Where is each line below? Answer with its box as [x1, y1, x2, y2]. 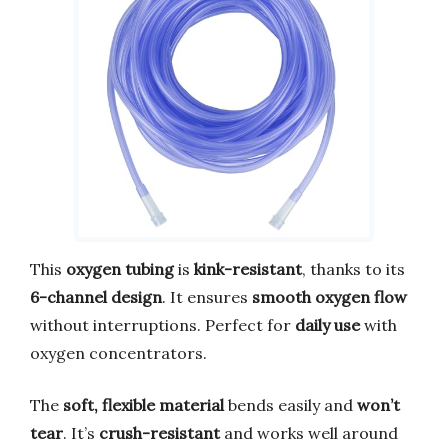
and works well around [220, 422, 398, 443]
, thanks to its [302, 258, 405, 279]
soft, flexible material [63, 394, 224, 415]
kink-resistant [194, 258, 302, 279]
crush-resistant [99, 422, 220, 443]
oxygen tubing [66, 258, 174, 279]
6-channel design [30, 286, 162, 307]
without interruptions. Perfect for [30, 314, 295, 335]
